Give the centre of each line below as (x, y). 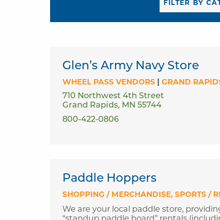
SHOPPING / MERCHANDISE (117, 194)
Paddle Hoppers (110, 179)
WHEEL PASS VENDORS (109, 82)
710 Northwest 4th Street (113, 96)
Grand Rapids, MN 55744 (112, 105)
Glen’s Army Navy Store (131, 66)
